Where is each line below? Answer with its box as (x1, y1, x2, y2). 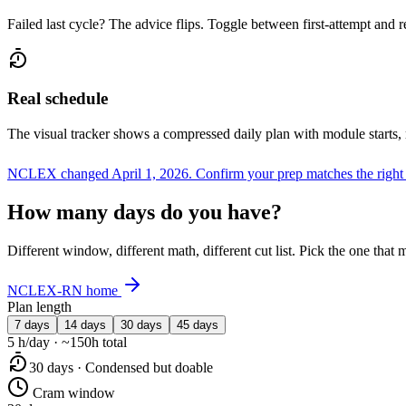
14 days (64, 318, 106, 332)
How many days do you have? (7, 200, 282, 225)
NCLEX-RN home (7, 283, 121, 298)
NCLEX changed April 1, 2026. (7, 166, 192, 182)
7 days (14, 318, 50, 332)
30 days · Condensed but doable (29, 360, 213, 375)
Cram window (29, 385, 115, 401)
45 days (177, 318, 218, 332)
